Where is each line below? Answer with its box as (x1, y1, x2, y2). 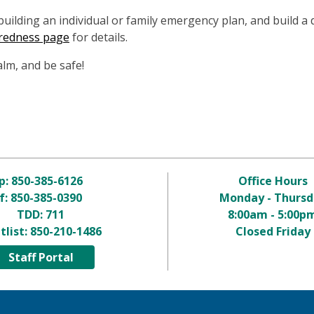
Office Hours (238, 173, 308, 189)
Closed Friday (235, 224, 310, 239)
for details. (69, 29, 130, 45)
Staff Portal (8, 250, 74, 265)
